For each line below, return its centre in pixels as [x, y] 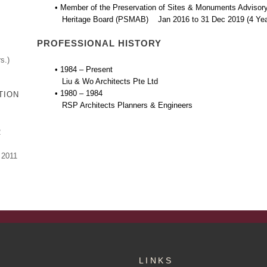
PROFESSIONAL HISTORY [99, 43]
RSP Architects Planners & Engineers [124, 105]
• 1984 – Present [84, 69]
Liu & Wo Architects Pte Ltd [106, 81]
